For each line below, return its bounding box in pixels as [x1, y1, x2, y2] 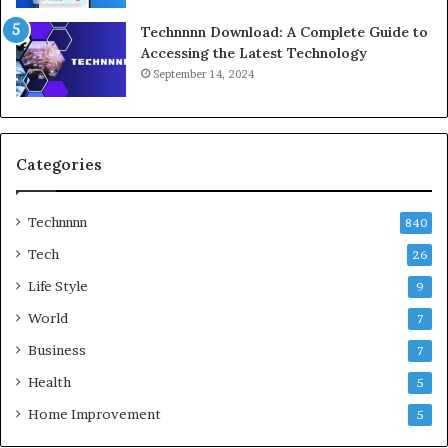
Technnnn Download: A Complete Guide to [141, 22, 428, 41]
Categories [16, 154, 102, 174]
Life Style [28, 277, 88, 294]
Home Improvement [28, 405, 161, 422]
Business [28, 341, 86, 358]
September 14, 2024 [153, 66, 254, 81]
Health [28, 373, 71, 390]
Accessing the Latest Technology [141, 43, 367, 62]
